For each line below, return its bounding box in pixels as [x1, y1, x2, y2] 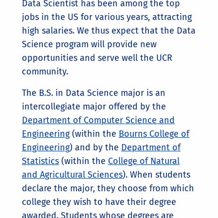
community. [22, 66, 68, 77]
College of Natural [108, 156, 180, 167]
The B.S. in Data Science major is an [22, 88, 165, 99]
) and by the [70, 142, 121, 153]
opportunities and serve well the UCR [22, 53, 172, 64]
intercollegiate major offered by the [22, 101, 166, 112]
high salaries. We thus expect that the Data [22, 25, 196, 36]
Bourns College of [119, 128, 189, 140]
